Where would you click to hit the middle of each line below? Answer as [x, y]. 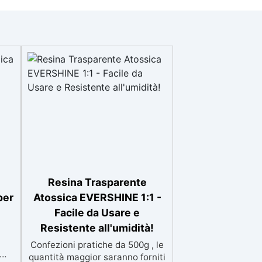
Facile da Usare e [97, 213]
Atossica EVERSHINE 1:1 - [97, 197]
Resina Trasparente [97, 182]
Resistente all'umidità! [97, 228]
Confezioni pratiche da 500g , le [97, 245]
